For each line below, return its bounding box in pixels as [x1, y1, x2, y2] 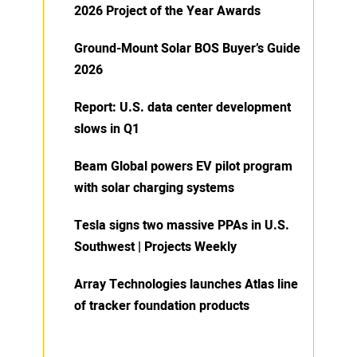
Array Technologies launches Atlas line [74, 275, 298, 295]
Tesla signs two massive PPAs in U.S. [74, 216, 289, 236]
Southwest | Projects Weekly [74, 237, 237, 257]
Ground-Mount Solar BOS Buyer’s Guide [74, 39, 300, 59]
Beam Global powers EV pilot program [74, 157, 292, 177]
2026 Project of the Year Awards [74, 2, 261, 22]
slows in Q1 [74, 120, 139, 139]
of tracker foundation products [74, 296, 249, 316]
